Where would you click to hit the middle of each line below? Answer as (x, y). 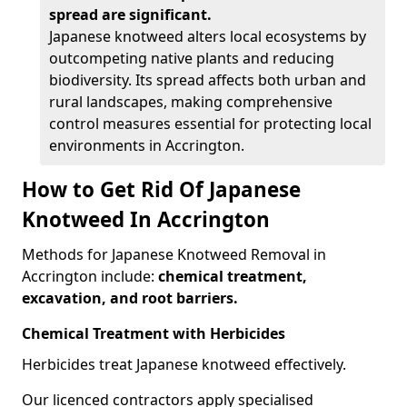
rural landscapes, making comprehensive (191, 102)
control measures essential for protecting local (210, 124)
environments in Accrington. (147, 145)
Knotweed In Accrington (146, 219)
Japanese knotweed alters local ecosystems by (208, 36)
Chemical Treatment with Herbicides (154, 333)
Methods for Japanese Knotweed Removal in (174, 254)
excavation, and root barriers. (130, 298)
